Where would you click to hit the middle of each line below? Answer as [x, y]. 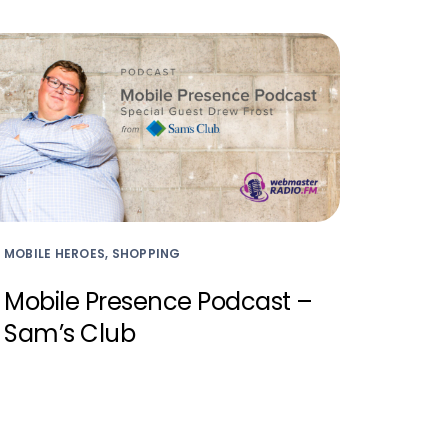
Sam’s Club [70, 333]
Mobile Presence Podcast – [158, 301]
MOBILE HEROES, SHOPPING [92, 253]
